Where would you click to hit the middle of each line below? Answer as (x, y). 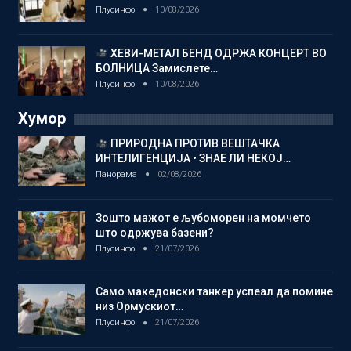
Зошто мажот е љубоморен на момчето (203, 217)
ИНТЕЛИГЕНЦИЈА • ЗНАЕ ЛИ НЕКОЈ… (193, 159)
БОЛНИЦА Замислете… (157, 68)
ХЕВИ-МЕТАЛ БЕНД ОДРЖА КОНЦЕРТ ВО (217, 53)
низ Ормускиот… (139, 307)
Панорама (118, 175)
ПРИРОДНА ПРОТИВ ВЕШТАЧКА (194, 144)
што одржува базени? (155, 232)
